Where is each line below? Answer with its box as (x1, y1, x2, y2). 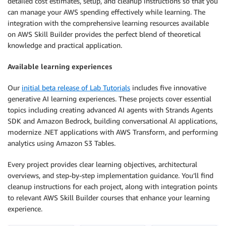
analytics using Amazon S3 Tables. (8, 139, 116, 147)
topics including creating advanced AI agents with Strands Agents (8, 105, 213, 114)
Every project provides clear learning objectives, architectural (8, 160, 197, 168)
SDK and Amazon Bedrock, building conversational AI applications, (8, 117, 217, 125)
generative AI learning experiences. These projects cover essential (8, 94, 211, 103)
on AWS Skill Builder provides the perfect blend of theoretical (8, 30, 201, 38)
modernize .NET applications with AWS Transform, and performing (8, 128, 218, 136)
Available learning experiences (8, 62, 112, 71)
